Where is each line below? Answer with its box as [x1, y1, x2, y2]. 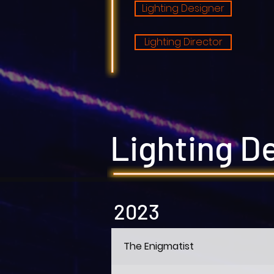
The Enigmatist [124, 239, 194, 253]
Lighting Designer [142, 1, 224, 15]
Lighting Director [144, 35, 223, 49]
